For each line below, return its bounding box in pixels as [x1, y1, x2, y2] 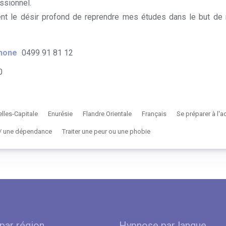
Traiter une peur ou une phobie [62, 128, 150, 135]
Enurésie [47, 110, 73, 118]
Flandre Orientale [82, 110, 132, 118]
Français [141, 110, 166, 118]
